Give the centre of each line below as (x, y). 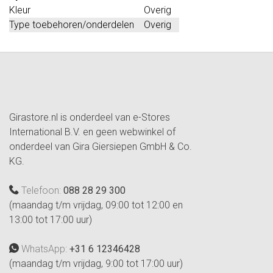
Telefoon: (41, 190)
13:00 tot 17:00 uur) (51, 219)
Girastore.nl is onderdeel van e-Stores (90, 117)
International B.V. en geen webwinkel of (92, 132)
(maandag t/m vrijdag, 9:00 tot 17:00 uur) (96, 263)
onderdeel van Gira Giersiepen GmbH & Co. (101, 146)
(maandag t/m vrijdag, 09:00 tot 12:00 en (96, 205)
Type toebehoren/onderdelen (72, 24)
